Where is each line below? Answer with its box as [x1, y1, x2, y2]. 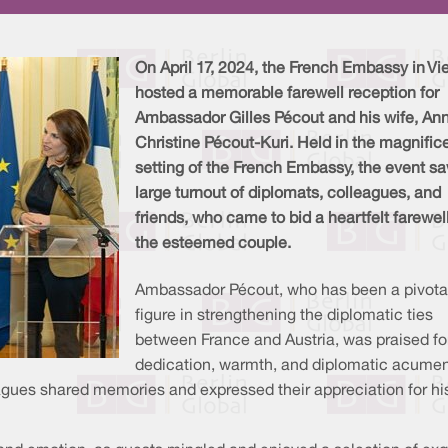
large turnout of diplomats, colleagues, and [135, 187, 441, 202]
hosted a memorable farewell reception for [135, 87, 439, 102]
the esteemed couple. [135, 237, 291, 252]
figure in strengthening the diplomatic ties [135, 309, 433, 324]
